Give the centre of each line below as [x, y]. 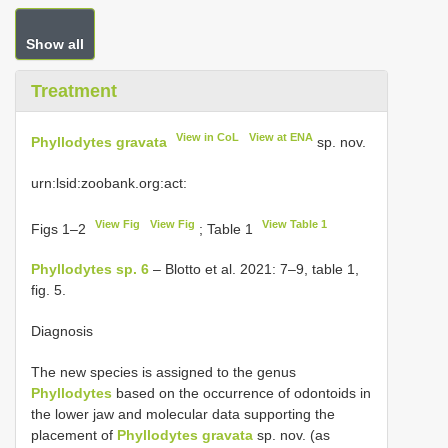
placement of [74, 435]
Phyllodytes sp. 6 [90, 269]
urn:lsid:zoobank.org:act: [109, 182]
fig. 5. [48, 290]
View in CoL [208, 137]
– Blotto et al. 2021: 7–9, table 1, [254, 269]
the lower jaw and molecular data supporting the [183, 414]
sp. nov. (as [291, 435]
